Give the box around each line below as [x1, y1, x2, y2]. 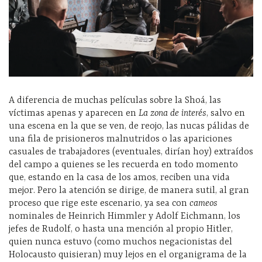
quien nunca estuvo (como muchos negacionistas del [9, 236, 232, 247]
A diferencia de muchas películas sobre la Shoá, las [9, 95, 221, 106]
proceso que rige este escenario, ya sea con [9, 198, 189, 209]
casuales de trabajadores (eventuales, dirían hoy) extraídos [9, 146, 253, 157]
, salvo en [206, 108, 245, 119]
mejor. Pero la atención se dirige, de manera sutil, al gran [9, 185, 249, 196]
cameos [189, 198, 218, 209]
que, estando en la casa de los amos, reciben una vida [9, 172, 230, 183]
